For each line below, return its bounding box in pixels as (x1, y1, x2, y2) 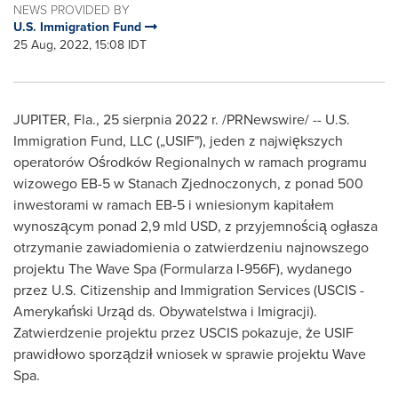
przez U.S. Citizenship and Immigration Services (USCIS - (13, 280, 364, 300)
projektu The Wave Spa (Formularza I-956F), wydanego (13, 259, 352, 279)
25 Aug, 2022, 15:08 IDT (13, 36, 147, 54)
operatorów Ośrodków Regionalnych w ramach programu (13, 152, 367, 172)
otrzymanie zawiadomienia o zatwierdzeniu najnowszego (13, 237, 369, 258)
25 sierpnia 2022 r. (103, 109, 219, 130)
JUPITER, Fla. (13, 109, 96, 130)
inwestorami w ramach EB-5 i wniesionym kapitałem (13, 195, 334, 215)
